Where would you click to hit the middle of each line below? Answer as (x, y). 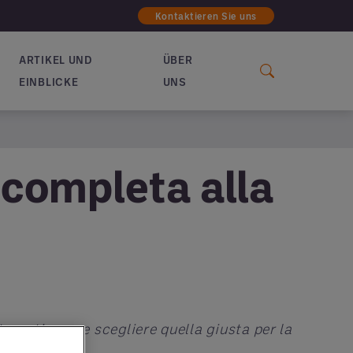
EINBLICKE (48, 82)
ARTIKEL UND (55, 59)
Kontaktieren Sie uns (206, 16)
